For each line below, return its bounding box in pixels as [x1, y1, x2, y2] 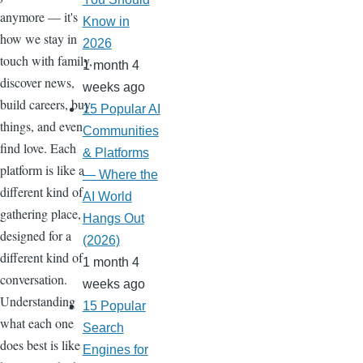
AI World [82, 190, 132, 204]
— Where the [82, 168, 158, 182]
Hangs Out [82, 211, 144, 226]
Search [82, 321, 124, 335]
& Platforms [82, 146, 149, 160]
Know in [82, 15, 130, 29]
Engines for [82, 343, 148, 357]
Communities [82, 124, 159, 139]
